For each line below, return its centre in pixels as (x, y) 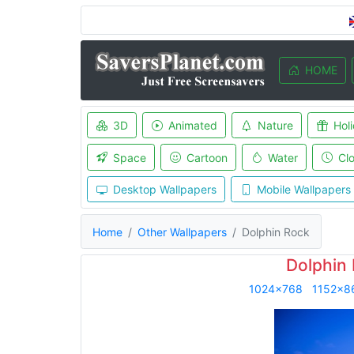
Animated (192, 125)
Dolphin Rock (276, 232)
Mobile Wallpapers (303, 189)
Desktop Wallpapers (164, 189)
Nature (275, 125)
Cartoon (207, 157)
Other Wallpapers (182, 232)
